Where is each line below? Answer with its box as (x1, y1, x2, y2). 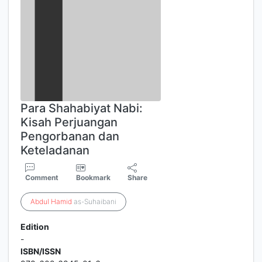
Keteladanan (20, 143, 89, 157)
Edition (20, 222, 49, 232)
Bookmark (75, 173, 111, 182)
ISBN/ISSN (20, 246, 61, 256)
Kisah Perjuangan (20, 115, 118, 129)
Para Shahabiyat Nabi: (20, 101, 143, 115)
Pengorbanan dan (20, 129, 119, 143)
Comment (25, 173, 58, 182)
